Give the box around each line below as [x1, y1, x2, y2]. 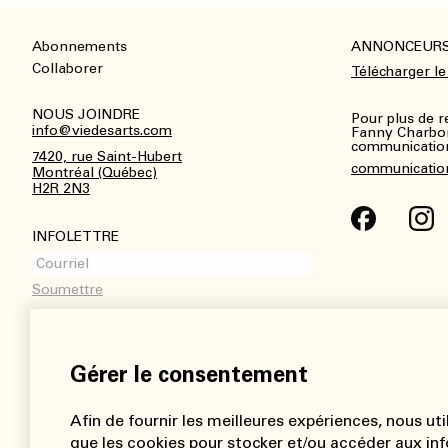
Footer [32, 50, 80, 68]
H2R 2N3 [32, 180, 90, 198]
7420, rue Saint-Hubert [32, 148, 182, 166]
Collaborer [32, 60, 103, 78]
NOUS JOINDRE [32, 106, 140, 124]
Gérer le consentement [70, 361, 308, 388]
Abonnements [32, 38, 127, 56]
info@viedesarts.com [32, 122, 172, 140]
